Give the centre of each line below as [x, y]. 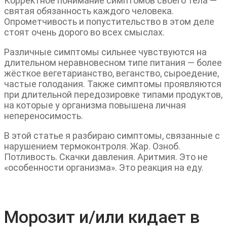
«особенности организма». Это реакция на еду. [104, 167]
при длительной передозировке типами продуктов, [113, 94]
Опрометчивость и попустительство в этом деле [109, 21]
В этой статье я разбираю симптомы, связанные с [112, 135]
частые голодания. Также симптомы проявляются [113, 84]
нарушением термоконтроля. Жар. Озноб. [92, 146]
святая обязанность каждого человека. [89, 11]
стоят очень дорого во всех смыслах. [84, 32]
